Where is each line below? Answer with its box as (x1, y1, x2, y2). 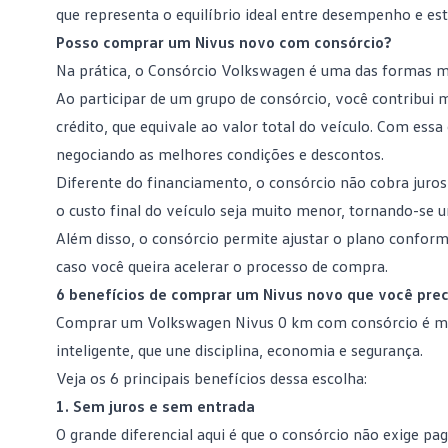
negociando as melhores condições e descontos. (56, 144, 384, 164)
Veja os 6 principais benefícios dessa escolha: (56, 368, 367, 388)
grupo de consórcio (196, 88, 327, 108)
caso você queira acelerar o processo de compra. (56, 256, 388, 276)
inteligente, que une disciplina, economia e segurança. (56, 340, 423, 360)
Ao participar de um (56, 88, 196, 108)
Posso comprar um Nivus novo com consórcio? (56, 32, 392, 52)
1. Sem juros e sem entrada (56, 396, 255, 416)
